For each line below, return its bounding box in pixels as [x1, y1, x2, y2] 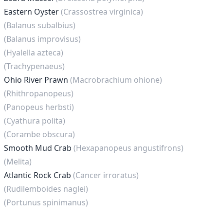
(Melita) [4, 156, 32, 167]
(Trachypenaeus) [4, 61, 65, 72]
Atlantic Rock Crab [4, 170, 73, 181]
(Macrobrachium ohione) [70, 74, 162, 85]
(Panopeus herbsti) [4, 102, 74, 112]
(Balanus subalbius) [4, 20, 75, 31]
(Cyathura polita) [4, 115, 65, 126]
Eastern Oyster [4, 6, 61, 17]
